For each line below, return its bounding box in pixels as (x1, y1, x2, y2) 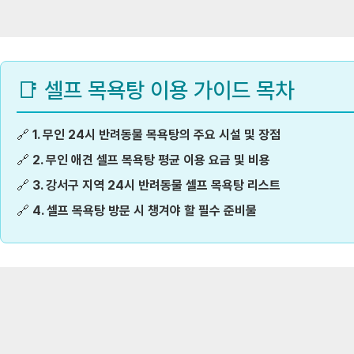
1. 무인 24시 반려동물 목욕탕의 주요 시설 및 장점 (32, 127, 281, 143)
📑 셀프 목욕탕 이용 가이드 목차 (17, 77, 294, 104)
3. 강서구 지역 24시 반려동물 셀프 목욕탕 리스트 (32, 178, 281, 194)
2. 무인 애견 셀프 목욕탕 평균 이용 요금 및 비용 (32, 153, 270, 168)
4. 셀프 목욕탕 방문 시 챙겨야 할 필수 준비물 (32, 203, 257, 219)
